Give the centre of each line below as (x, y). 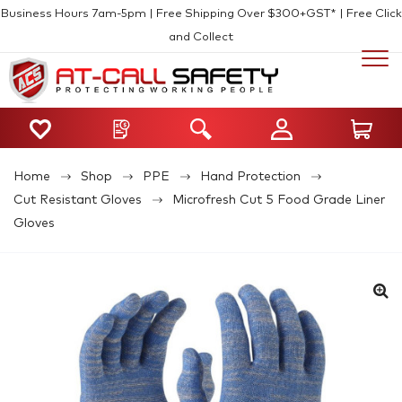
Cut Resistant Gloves (78, 200)
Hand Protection (250, 176)
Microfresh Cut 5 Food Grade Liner (279, 200)
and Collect (201, 37)
